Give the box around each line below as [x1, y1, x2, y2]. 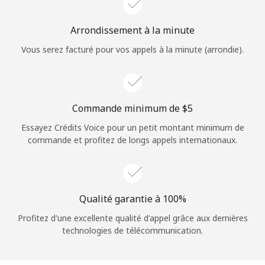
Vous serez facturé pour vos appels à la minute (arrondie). [21, 43, 244, 55]
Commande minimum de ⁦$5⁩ [72, 101, 193, 115]
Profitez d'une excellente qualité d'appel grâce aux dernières [17, 212, 248, 224]
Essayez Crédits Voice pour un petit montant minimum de [21, 121, 244, 133]
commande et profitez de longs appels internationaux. [28, 134, 237, 146]
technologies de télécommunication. [62, 224, 203, 236]
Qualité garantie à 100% [79, 192, 186, 205]
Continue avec [105, 59, 160, 71]
